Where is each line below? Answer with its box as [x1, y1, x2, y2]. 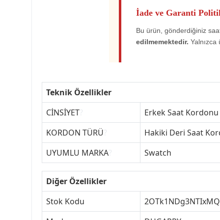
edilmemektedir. [136, 38, 189, 46]
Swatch [144, 147, 171, 159]
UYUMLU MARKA [46, 147, 109, 159]
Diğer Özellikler [46, 176, 107, 187]
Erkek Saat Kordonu [144, 107, 219, 118]
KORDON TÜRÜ [46, 127, 104, 138]
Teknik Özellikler [46, 87, 111, 98]
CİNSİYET [46, 107, 80, 118]
